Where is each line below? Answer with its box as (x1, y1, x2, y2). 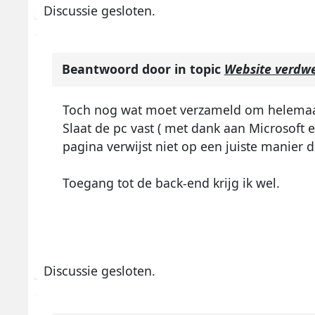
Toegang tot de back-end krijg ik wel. (62, 174, 280, 191)
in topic (174, 60, 224, 77)
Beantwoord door (61, 60, 174, 77)
